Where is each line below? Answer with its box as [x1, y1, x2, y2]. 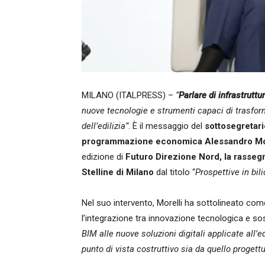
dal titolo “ [154, 167, 195, 177]
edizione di [82, 151, 125, 162]
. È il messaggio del [128, 121, 205, 131]
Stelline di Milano [82, 167, 154, 177]
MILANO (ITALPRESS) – [82, 90, 176, 101]
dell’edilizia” [82, 121, 128, 131]
